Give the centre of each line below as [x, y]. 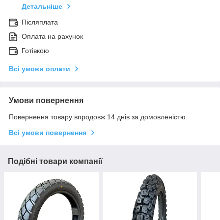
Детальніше [42, 7]
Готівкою [35, 51]
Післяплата [40, 22]
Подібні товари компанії [55, 162]
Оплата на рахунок [52, 37]
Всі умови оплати [40, 69]
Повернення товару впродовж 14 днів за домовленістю [97, 117]
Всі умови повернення [48, 133]
